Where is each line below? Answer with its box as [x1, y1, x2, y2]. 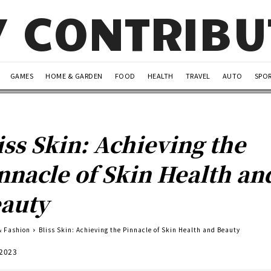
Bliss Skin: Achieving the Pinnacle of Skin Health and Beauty [39, 224, 241, 234]
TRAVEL [185, 70, 211, 80]
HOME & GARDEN [45, 70, 103, 80]
